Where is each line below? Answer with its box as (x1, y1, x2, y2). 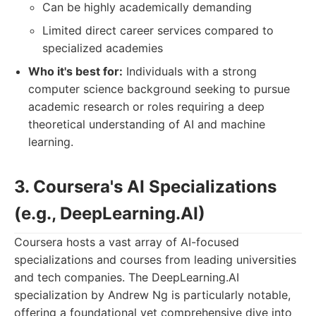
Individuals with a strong (123, 64, 257, 78)
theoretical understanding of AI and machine (28, 117, 265, 131)
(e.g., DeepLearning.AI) (14, 203, 205, 224)
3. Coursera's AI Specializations (14, 176, 276, 197)
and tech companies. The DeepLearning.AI (14, 270, 239, 284)
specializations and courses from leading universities (14, 253, 296, 267)
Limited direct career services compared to (42, 23, 274, 37)
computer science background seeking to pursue (28, 82, 290, 96)
